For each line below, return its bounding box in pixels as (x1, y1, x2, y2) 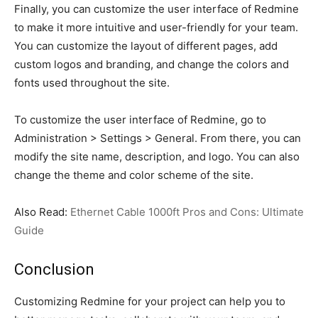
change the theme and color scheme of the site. (14, 168, 253, 182)
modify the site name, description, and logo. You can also (14, 149, 300, 163)
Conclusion (14, 260, 94, 278)
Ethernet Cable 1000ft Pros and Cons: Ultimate (70, 204, 304, 219)
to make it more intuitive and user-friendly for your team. (14, 20, 298, 34)
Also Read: (14, 204, 70, 219)
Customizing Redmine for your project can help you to (14, 294, 285, 308)
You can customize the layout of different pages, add (14, 38, 278, 53)
